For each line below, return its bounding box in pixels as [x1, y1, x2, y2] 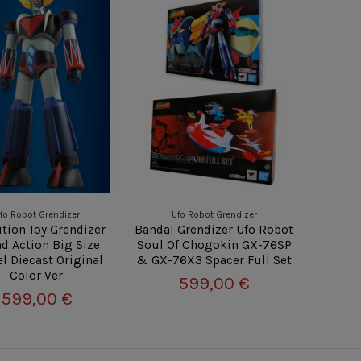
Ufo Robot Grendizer [171, 209, 257, 220]
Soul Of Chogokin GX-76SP [136, 237, 292, 252]
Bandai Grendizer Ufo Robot [135, 222, 294, 237]
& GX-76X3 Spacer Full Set [136, 252, 293, 268]
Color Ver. [9, 268, 65, 283]
